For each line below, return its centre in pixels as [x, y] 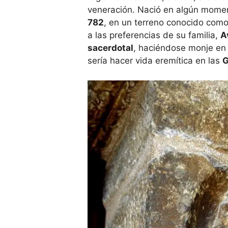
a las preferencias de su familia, [154, 35]
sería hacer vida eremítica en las [155, 61]
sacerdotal [110, 48]
